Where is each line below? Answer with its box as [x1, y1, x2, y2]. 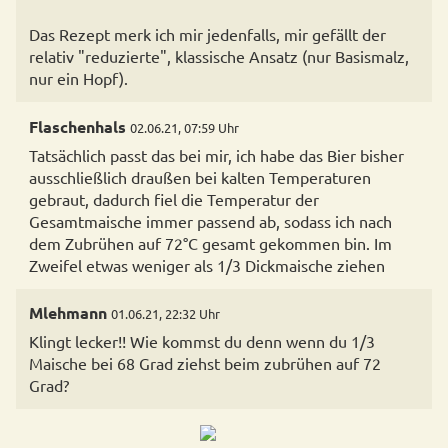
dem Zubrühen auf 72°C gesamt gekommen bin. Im [28, 232, 392, 253]
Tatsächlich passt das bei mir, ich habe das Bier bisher [28, 144, 404, 165]
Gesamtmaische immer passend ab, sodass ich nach [28, 210, 392, 231]
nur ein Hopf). [28, 68, 128, 89]
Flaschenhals [28, 115, 126, 137]
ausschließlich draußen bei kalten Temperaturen [28, 166, 371, 187]
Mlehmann [28, 302, 107, 324]
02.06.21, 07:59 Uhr [129, 118, 239, 136]
